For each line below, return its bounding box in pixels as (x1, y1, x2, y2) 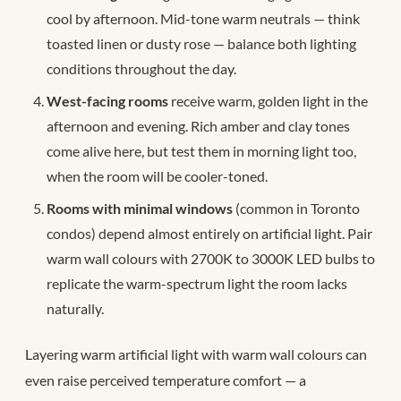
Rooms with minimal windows (47, 199, 233, 217)
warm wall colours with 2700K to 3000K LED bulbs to (47, 249, 375, 267)
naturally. (47, 299, 104, 317)
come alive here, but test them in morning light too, (47, 141, 356, 159)
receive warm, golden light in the (168, 91, 368, 109)
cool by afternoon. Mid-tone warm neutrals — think (47, 9, 360, 27)
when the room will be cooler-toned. (47, 166, 268, 184)
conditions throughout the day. (47, 59, 236, 77)
